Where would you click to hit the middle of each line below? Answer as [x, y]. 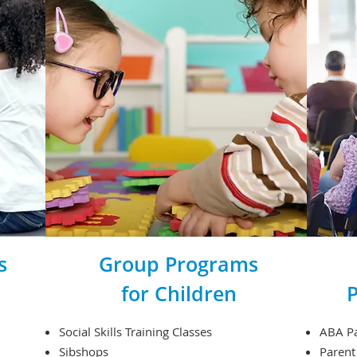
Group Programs [178, 264]
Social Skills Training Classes [135, 331]
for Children [178, 293]
